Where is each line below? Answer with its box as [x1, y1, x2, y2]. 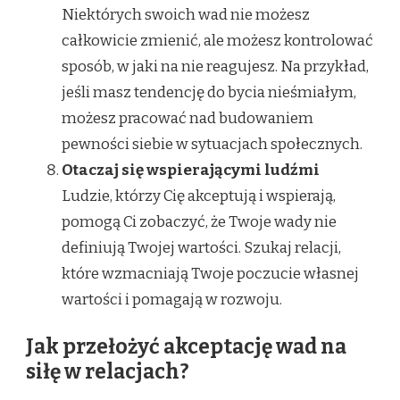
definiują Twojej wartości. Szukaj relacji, [62, 237, 341, 257]
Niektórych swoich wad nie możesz [62, 4, 310, 24]
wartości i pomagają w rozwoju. [62, 289, 282, 309]
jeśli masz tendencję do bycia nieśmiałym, [62, 82, 356, 102]
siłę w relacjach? [26, 360, 189, 385]
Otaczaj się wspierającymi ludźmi [62, 160, 320, 179]
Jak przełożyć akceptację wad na [26, 335, 346, 360]
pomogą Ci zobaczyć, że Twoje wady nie [62, 212, 337, 231]
